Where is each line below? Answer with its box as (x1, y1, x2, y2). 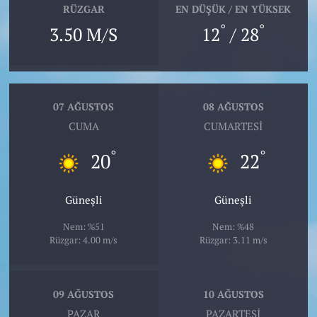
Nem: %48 (212, 219, 255, 233)
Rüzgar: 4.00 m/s (50, 233, 118, 246)
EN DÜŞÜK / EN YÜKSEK (175, 2, 292, 16)
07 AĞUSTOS (53, 100, 115, 114)
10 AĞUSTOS (202, 287, 264, 301)
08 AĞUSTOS (202, 100, 264, 114)
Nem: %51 (62, 219, 105, 233)
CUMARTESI (204, 119, 263, 133)
